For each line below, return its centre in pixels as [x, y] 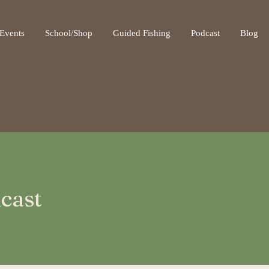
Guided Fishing [141, 33]
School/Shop [68, 33]
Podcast [205, 33]
